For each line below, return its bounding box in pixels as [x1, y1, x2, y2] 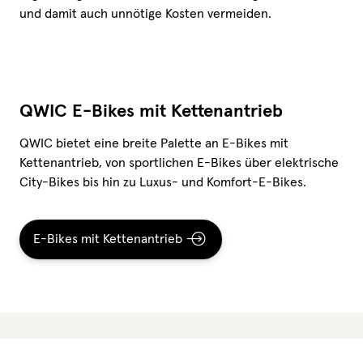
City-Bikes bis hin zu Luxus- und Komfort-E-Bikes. [19, 175, 306, 189]
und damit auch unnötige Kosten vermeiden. [19, 6, 271, 20]
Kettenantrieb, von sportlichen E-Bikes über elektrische [19, 156, 339, 169]
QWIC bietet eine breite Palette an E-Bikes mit [19, 136, 288, 150]
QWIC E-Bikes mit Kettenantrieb [19, 102, 283, 121]
